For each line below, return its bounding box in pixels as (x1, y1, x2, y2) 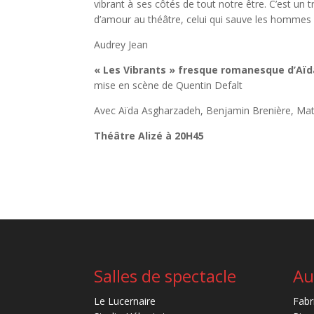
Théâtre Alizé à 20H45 (94, 129, 205, 143)
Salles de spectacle (94, 264, 237, 287)
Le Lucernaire (94, 294, 156, 308)
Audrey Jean (94, 38, 149, 52)
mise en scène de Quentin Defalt (94, 78, 243, 93)
